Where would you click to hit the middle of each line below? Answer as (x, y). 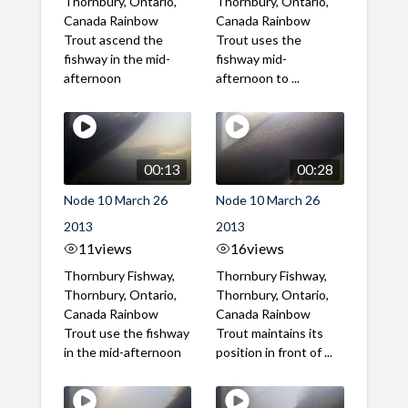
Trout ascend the (113, 40)
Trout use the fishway (126, 332)
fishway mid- (252, 59)
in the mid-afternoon (122, 352)
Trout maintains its (270, 332)
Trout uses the (259, 40)
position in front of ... (275, 352)
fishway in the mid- (117, 59)
